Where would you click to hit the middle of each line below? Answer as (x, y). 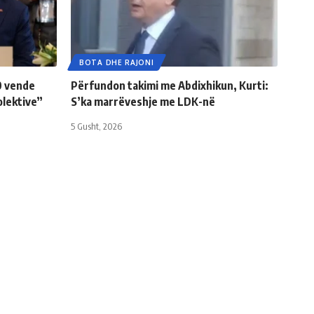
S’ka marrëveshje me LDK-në (143, 101)
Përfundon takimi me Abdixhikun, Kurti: (170, 85)
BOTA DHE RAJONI (117, 62)
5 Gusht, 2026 (96, 126)
